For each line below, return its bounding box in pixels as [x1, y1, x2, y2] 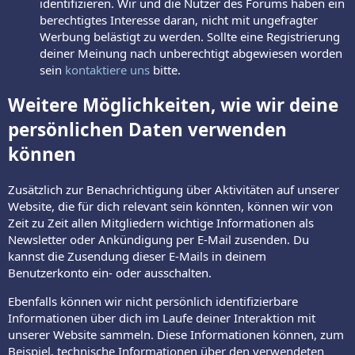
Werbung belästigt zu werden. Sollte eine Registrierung [40, 28, 340, 44]
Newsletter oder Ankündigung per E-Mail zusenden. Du [8, 231, 309, 248]
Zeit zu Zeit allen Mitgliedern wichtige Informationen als [8, 215, 314, 231]
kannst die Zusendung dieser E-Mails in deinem [8, 248, 266, 265]
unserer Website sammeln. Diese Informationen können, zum [8, 326, 344, 343]
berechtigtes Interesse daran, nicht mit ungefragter [40, 11, 318, 28]
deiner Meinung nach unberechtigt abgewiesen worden [40, 44, 342, 61]
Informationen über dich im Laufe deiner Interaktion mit [8, 310, 315, 326]
